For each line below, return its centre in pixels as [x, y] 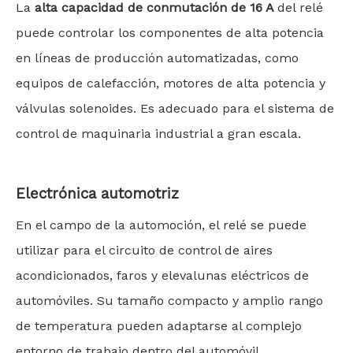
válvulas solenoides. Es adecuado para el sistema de [175, 108]
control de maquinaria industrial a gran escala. [158, 134]
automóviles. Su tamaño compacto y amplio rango [169, 301]
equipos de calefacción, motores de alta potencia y [171, 83]
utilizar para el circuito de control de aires [144, 250]
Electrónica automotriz [97, 194]
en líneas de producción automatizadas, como [157, 58]
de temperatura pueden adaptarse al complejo [159, 326]
